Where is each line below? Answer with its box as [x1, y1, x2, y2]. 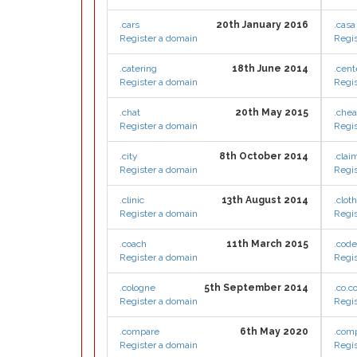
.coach [120, 238, 147, 249]
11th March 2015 [226, 238, 308, 249]
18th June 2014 [232, 63, 308, 74]
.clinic [120, 194, 144, 206]
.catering [120, 63, 157, 74]
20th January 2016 [216, 19, 308, 30]
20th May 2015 [235, 107, 308, 118]
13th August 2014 [222, 194, 308, 206]
